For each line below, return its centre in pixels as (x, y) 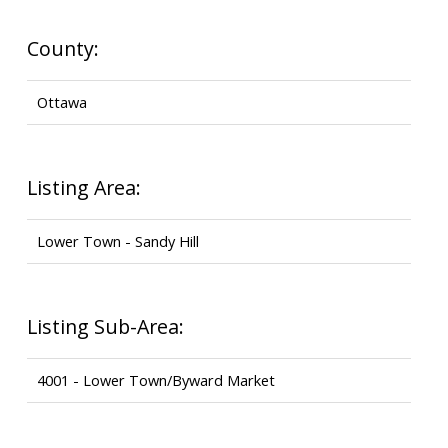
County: (62, 48)
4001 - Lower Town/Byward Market (155, 379)
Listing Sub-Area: (105, 326)
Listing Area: (83, 187)
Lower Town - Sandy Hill (117, 240)
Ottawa (61, 101)
